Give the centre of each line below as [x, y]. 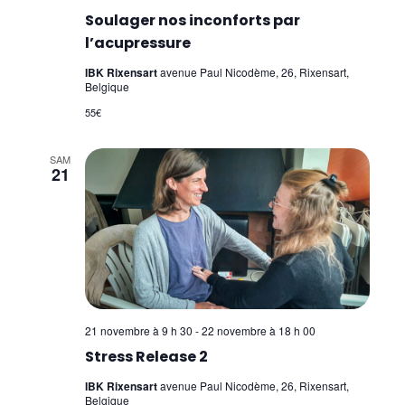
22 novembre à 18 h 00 [258, 330]
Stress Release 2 [146, 356]
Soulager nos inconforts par [192, 21]
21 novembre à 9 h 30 [138, 330]
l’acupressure [137, 43]
